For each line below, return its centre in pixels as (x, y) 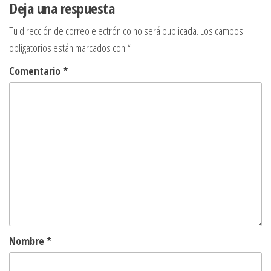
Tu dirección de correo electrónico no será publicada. (104, 31)
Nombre (28, 241)
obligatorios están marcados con (68, 48)
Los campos (222, 31)
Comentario (36, 71)
